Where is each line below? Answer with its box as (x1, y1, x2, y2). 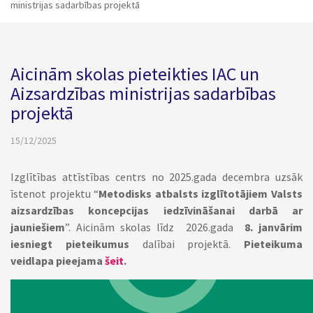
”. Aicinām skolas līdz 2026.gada (65, 220, 245, 234)
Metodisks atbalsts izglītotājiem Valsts (99, 187, 303, 201)
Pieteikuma (244, 237, 303, 251)
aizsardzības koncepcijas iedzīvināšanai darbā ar (10, 203, 303, 217)
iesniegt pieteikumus (10, 237, 129, 251)
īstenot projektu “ (10, 187, 99, 201)
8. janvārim (244, 220, 303, 234)
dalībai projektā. (129, 237, 244, 251)
